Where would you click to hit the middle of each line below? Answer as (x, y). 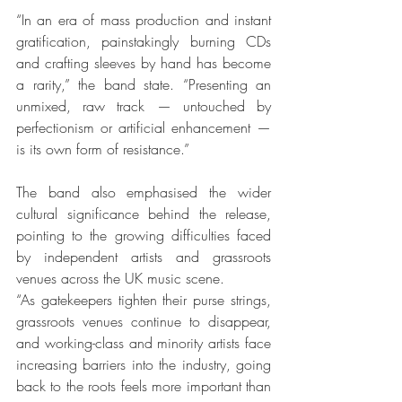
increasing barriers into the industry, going (144, 364)
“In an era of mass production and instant (144, 19)
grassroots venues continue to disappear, (144, 321)
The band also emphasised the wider (144, 192)
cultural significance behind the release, (144, 213)
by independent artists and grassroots (144, 256)
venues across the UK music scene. (120, 278)
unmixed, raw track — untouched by (144, 105)
